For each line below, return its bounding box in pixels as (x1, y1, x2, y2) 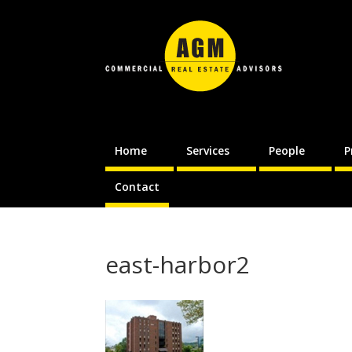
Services (186, 142, 230, 158)
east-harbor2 (105, 247, 251, 280)
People (269, 142, 306, 158)
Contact (115, 178, 160, 194)
